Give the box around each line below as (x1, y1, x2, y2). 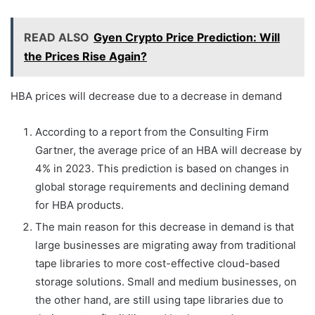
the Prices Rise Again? (24, 49, 147, 64)
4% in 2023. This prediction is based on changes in (35, 162, 289, 176)
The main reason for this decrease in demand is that (35, 220, 294, 234)
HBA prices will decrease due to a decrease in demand (11, 89, 282, 103)
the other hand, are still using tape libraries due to (35, 293, 283, 307)
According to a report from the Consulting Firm (35, 125, 269, 139)
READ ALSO (24, 30, 89, 45)
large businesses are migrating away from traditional (35, 238, 296, 252)
